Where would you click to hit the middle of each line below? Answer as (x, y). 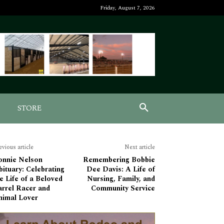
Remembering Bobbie (119, 160)
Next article (139, 147)
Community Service (123, 188)
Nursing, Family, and (121, 179)
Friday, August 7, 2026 (127, 8)
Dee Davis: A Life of (120, 169)
